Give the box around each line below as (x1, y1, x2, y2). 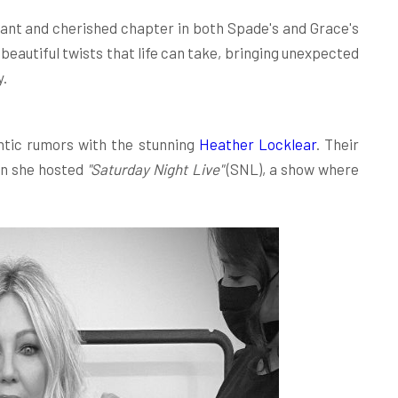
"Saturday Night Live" (87, 159, 223, 178)
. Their (315, 134, 360, 153)
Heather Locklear (198, 134, 316, 153)
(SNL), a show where (222, 159, 360, 178)
